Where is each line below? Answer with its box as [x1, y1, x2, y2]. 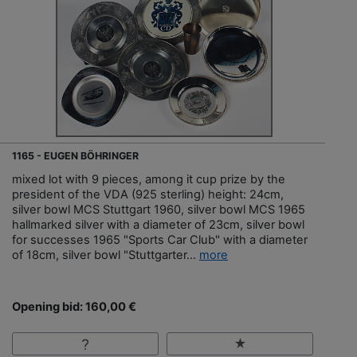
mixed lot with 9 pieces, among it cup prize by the [12, 172, 285, 187]
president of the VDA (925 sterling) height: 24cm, [12, 187, 284, 202]
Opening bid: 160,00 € [12, 300, 136, 315]
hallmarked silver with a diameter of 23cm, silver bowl [12, 218, 304, 233]
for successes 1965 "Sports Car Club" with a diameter [12, 233, 308, 248]
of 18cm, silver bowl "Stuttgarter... [12, 248, 199, 263]
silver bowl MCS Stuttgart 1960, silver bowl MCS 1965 [12, 202, 305, 218]
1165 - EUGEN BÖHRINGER [12, 150, 139, 163]
